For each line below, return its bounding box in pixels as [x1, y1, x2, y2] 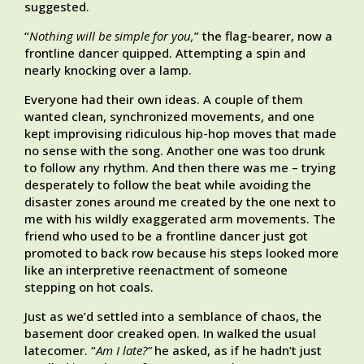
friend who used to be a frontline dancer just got [24, 227, 308, 245]
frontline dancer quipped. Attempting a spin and [24, 45, 305, 62]
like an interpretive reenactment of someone [24, 262, 288, 279]
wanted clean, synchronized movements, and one [24, 108, 314, 125]
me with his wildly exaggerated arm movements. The [24, 210, 336, 227]
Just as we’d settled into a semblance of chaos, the [24, 308, 322, 325]
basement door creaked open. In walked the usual [24, 325, 316, 342]
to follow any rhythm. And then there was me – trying [24, 159, 336, 176]
